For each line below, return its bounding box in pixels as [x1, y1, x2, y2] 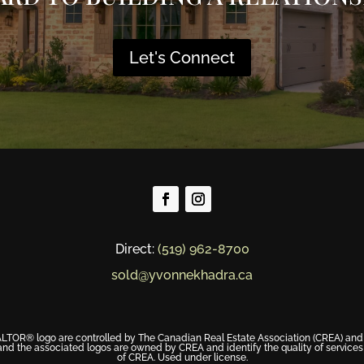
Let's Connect [129, 48, 235, 68]
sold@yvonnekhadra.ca [111, 267, 253, 283]
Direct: [115, 241, 158, 257]
